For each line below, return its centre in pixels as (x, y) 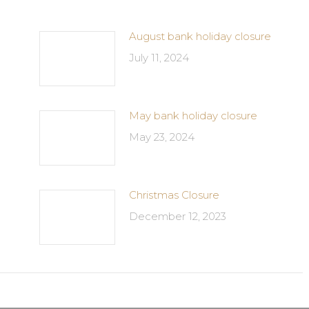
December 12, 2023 (177, 216)
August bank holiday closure (200, 36)
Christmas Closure (174, 195)
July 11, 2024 (159, 58)
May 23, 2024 (161, 137)
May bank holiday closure (193, 116)
